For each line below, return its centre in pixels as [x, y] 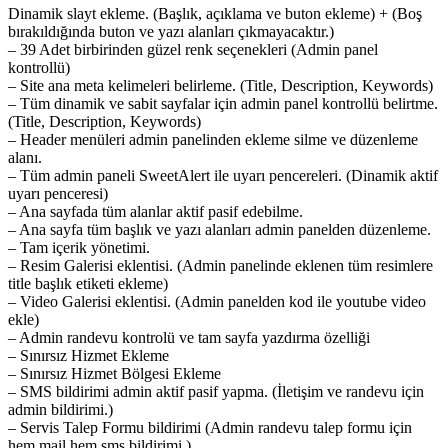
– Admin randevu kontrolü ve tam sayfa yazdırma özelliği [189, 337]
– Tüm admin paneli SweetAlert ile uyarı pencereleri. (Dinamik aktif [223, 175]
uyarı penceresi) [58, 193]
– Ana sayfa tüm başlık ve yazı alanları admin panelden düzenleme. [219, 229]
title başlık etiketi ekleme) [88, 283]
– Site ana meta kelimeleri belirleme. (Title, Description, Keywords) [220, 85]
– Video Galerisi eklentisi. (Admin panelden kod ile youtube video [217, 301]
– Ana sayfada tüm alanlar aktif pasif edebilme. [155, 211]
